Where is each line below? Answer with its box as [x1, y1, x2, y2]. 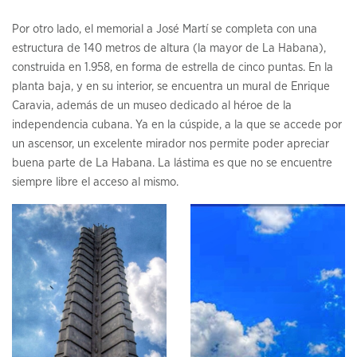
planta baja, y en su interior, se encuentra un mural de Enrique [12, 80, 330, 93]
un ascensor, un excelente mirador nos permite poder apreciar [12, 138, 329, 151]
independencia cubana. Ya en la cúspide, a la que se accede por [12, 119, 342, 131]
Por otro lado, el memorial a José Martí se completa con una [12, 23, 317, 36]
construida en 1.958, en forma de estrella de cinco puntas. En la [12, 61, 333, 74]
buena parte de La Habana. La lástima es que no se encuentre [12, 157, 332, 170]
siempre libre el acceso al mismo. [12, 176, 178, 189]
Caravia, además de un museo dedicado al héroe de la [12, 100, 292, 112]
